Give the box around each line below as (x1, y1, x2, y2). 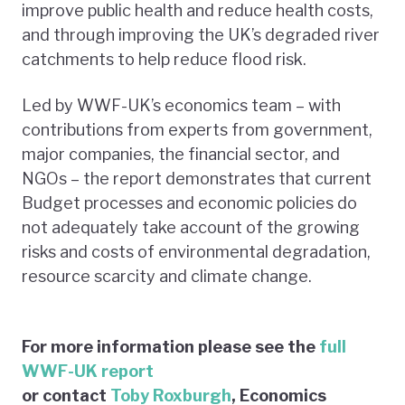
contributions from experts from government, (22, 119, 372, 139)
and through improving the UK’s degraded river (22, 24, 380, 44)
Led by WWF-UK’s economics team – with (22, 95, 341, 115)
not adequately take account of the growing (22, 217, 360, 237)
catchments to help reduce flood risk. (22, 49, 306, 69)
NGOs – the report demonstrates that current (22, 168, 372, 188)
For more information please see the (22, 336, 319, 356)
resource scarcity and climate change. (22, 266, 312, 286)
